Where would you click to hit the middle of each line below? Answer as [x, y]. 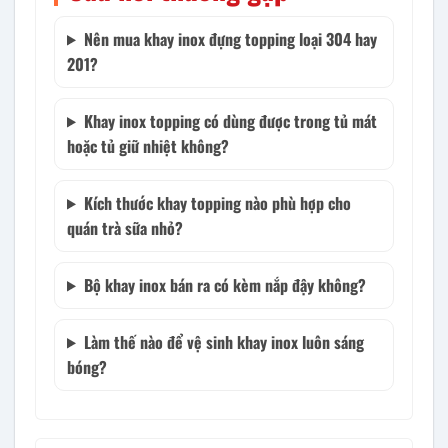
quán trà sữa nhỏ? [125, 227]
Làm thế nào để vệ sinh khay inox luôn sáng [223, 341]
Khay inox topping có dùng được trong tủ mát [230, 120]
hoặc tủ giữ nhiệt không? [148, 145]
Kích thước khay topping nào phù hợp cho [217, 202]
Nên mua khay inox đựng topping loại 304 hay [230, 38]
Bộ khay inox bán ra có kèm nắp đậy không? [224, 284]
